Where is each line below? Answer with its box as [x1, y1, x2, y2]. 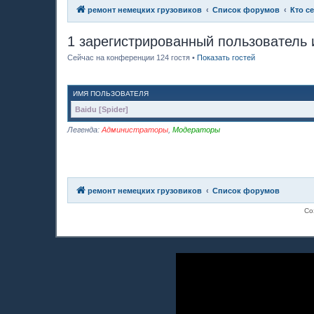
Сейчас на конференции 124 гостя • [67, 53, 197, 62]
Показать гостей [197, 53, 255, 62]
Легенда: [67, 125, 102, 135]
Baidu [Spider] [75, 105, 128, 114]
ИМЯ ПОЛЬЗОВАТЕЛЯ [73, 90, 149, 98]
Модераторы [172, 125, 220, 135]
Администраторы [102, 125, 168, 135]
